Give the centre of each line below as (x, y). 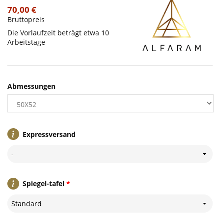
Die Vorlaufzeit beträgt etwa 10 (58, 33)
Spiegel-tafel (43, 184)
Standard (27, 203)
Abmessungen (31, 86)
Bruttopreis (26, 20)
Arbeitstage (26, 42)
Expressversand (49, 134)
